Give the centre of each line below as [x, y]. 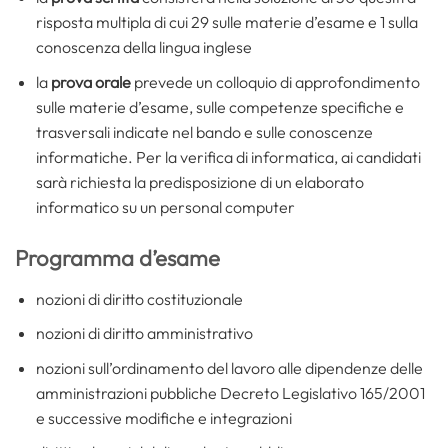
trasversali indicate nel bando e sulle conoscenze [204, 131]
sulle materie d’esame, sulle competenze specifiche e [219, 106]
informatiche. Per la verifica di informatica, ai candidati [228, 156]
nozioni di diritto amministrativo [144, 333]
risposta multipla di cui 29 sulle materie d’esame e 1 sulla [226, 22]
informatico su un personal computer [165, 206]
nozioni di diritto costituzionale [139, 298]
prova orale [90, 81]
